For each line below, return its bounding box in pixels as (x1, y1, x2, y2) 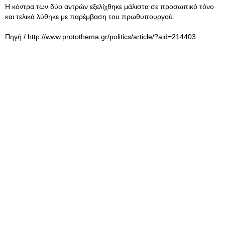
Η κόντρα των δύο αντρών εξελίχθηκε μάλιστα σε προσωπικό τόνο (5, 3, 214, 11)
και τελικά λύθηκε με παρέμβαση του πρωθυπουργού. (5, 13, 177, 21)
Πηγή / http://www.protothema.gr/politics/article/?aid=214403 (5, 33, 196, 41)
